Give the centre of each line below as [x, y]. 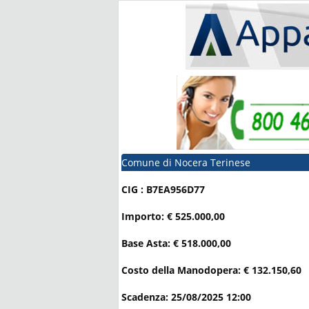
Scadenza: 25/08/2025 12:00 [186, 297]
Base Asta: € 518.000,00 [176, 243]
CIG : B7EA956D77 [163, 190]
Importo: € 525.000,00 [173, 217]
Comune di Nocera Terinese [186, 162]
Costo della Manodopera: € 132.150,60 [211, 270]
